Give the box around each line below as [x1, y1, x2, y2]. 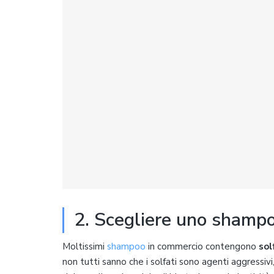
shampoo [107, 240, 146, 253]
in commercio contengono [146, 240, 259, 253]
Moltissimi [62, 240, 107, 253]
